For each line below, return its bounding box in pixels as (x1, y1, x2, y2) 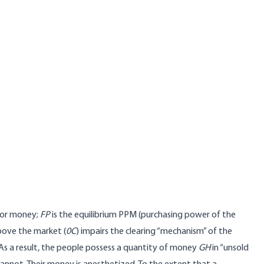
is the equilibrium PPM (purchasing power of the (50, 210, 236, 220)
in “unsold (210, 243, 249, 253)
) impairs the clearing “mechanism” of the (76, 227, 232, 236)
